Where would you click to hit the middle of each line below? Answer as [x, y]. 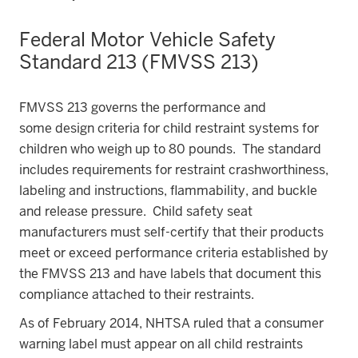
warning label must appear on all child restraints [161, 344]
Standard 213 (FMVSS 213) [139, 62]
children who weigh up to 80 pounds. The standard [170, 149]
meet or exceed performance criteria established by [174, 253]
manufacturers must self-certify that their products [171, 232]
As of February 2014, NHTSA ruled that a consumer [171, 323]
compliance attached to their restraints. [137, 294]
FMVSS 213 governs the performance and [143, 107]
